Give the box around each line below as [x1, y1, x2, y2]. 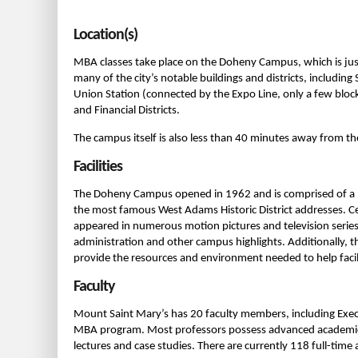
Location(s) [74, 27, 137, 43]
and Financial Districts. [74, 105, 180, 117]
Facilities [74, 159, 122, 175]
